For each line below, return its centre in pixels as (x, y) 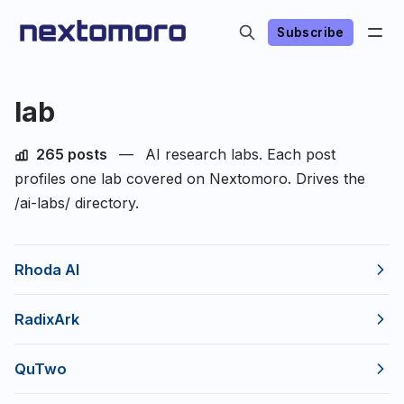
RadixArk (47, 320)
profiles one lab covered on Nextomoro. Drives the (190, 179)
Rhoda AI (47, 270)
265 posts (72, 155)
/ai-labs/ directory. (77, 203)
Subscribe (311, 32)
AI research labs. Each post (238, 155)
